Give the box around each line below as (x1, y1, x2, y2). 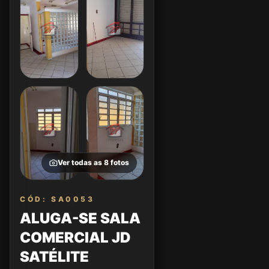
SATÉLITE (20, 248, 89, 265)
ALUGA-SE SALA (20, 210, 141, 227)
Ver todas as (58, 158, 104, 167)
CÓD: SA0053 (20, 195, 95, 204)
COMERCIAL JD (20, 229, 131, 246)
